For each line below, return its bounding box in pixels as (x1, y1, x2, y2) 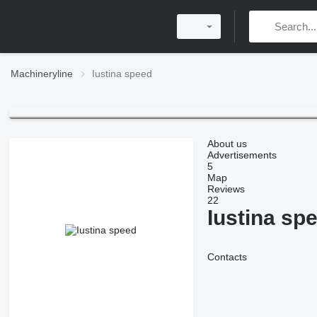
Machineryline (11, 68, 73, 79)
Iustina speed (92, 68, 152, 79)
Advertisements (207, 149, 277, 161)
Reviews (207, 183, 245, 195)
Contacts (207, 251, 247, 263)
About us (207, 138, 247, 150)
